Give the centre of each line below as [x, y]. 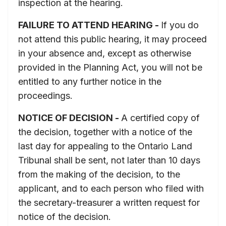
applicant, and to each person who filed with [111, 188]
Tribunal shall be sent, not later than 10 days [109, 160]
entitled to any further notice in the [90, 81]
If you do [180, 25]
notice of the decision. [65, 217]
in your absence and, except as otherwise [105, 53]
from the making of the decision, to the [99, 174]
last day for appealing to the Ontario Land [105, 146]
